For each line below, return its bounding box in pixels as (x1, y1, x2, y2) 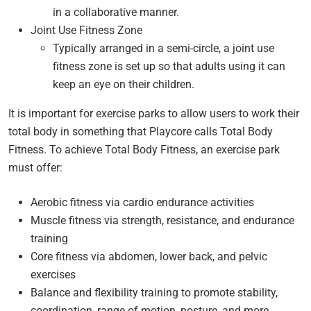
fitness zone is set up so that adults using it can (53, 59, 285, 73)
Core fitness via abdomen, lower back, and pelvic (31, 249, 267, 263)
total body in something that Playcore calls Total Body (8, 124, 273, 138)
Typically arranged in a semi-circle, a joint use (53, 41, 274, 55)
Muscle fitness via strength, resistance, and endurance (31, 213, 294, 227)
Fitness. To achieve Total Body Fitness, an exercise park (8, 142, 280, 156)
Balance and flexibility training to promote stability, (31, 285, 278, 299)
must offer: (8, 160, 62, 174)
